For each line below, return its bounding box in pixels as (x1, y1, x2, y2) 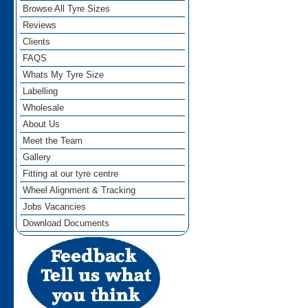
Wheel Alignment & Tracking (23, 185, 136, 196)
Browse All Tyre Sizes (23, 3, 111, 14)
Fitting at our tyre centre (23, 168, 119, 179)
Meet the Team (23, 135, 83, 146)
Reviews (23, 20, 57, 31)
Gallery (23, 152, 52, 163)
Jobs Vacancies (23, 201, 87, 212)
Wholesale (23, 102, 65, 113)
